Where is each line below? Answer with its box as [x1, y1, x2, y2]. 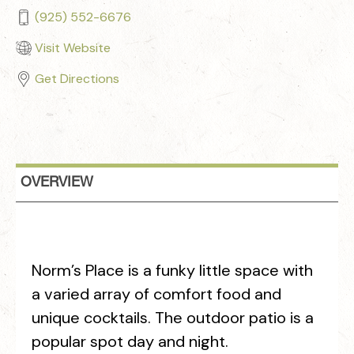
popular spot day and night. [32, 331, 228, 352]
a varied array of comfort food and [32, 284, 281, 304]
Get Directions [32, 70, 122, 87]
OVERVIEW [21, 175, 93, 190]
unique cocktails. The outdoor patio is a [32, 307, 314, 328]
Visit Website [32, 40, 114, 56]
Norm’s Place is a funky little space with [32, 260, 313, 281]
